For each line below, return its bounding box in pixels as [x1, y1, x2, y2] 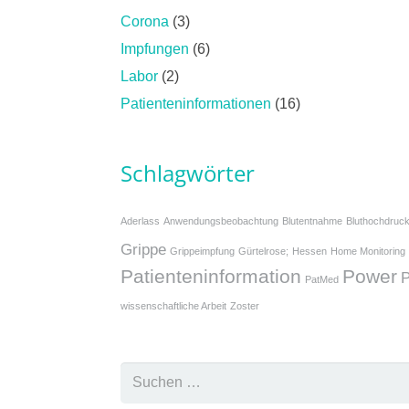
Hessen [292, 246, 327, 257]
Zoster [230, 300, 259, 311]
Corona [121, 14, 169, 29]
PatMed [305, 274, 339, 285]
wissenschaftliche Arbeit [121, 300, 226, 311]
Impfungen [121, 41, 189, 57]
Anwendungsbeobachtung [163, 215, 278, 226]
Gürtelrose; [238, 246, 288, 257]
